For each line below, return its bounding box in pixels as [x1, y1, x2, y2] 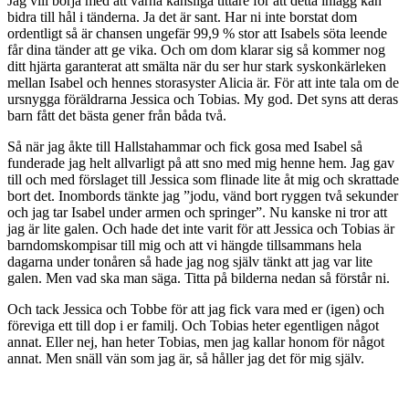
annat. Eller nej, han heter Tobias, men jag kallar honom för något [7, 334, 384, 351]
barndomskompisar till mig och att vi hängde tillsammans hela [7, 237, 362, 254]
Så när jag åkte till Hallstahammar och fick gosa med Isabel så [7, 139, 362, 155]
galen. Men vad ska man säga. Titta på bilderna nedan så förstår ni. [7, 270, 390, 287]
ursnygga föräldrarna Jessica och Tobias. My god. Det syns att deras [7, 91, 398, 108]
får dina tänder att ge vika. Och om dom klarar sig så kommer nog [7, 42, 385, 58]
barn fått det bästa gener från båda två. [7, 108, 226, 124]
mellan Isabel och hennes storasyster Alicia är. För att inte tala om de [7, 75, 399, 91]
